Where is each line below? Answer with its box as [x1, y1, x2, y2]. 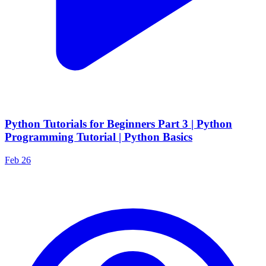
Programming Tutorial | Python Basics [5, 131, 192, 144]
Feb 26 [5, 154, 31, 165]
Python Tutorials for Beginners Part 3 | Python [5, 118, 232, 131]
